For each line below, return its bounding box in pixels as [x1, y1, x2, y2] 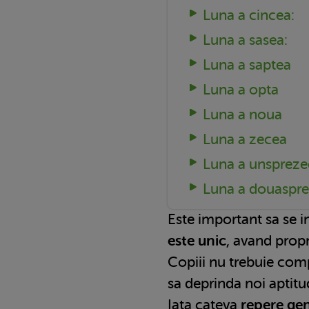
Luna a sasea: [202, 31, 288, 48]
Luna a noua [202, 106, 282, 123]
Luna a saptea [202, 56, 291, 73]
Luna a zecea [202, 130, 287, 148]
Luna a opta [202, 81, 279, 98]
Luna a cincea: [202, 6, 295, 23]
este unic [168, 232, 226, 249]
